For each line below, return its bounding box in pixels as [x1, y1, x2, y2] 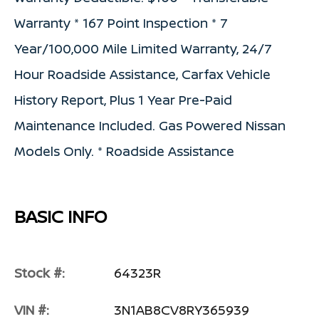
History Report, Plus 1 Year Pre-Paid [14, 90, 232, 108]
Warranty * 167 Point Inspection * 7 [14, 14, 228, 31]
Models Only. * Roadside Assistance [14, 142, 234, 159]
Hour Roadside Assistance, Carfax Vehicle [14, 65, 271, 83]
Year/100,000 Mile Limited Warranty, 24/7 [14, 39, 272, 57]
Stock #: [14, 263, 65, 281]
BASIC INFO [14, 204, 107, 228]
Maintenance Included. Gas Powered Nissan [14, 116, 286, 134]
